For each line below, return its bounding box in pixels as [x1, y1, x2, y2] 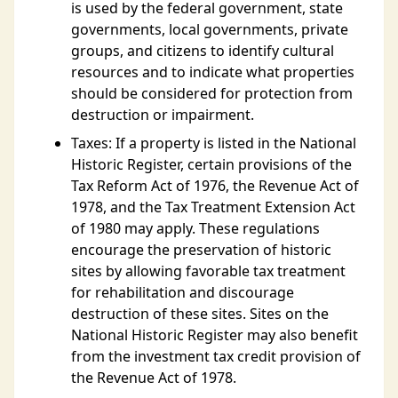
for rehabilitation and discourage [71, 283, 294, 302]
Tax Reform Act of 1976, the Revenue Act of [71, 176, 359, 195]
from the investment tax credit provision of [71, 346, 361, 366]
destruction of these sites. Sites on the [71, 304, 329, 323]
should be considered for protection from [71, 84, 353, 103]
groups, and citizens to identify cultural [71, 41, 334, 60]
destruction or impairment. [71, 105, 254, 124]
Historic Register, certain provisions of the [71, 155, 352, 174]
